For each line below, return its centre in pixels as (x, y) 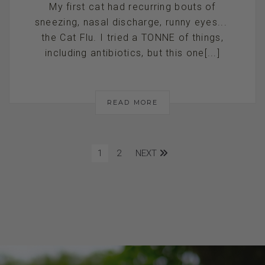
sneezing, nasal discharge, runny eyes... (132, 22)
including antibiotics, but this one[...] (132, 53)
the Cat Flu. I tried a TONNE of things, (132, 37)
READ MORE (132, 102)
